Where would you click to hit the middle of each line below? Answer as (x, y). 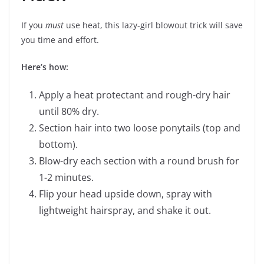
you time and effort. (60, 39)
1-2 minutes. (66, 177)
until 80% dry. (69, 111)
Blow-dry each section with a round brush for (139, 161)
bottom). (58, 144)
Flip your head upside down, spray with (126, 194)
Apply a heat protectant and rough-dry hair (135, 95)
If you (33, 25)
